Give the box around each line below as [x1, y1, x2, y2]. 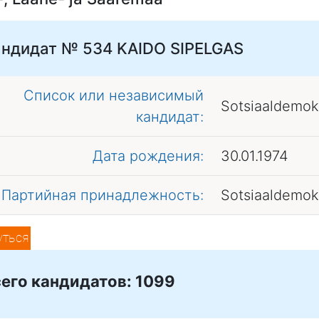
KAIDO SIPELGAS [117, 38, 244, 58]
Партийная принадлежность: [1, 186, 204, 204]
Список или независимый [23, 86, 204, 104]
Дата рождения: [93, 147, 204, 164]
